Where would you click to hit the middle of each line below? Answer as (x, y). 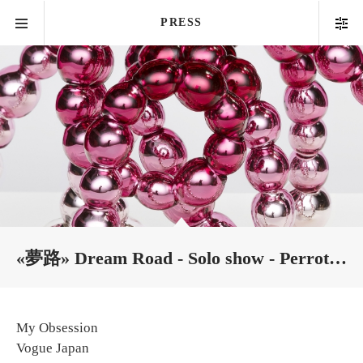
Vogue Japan (53, 348)
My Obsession (57, 328)
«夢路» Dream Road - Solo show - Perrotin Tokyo (173, 258)
